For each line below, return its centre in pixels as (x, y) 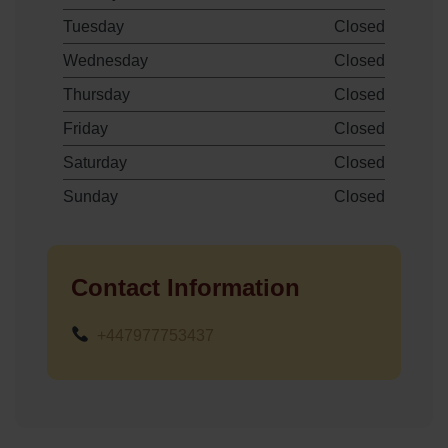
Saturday (95, 162)
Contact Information (185, 287)
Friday (85, 128)
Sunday (90, 196)
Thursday (96, 94)
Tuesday (93, 26)
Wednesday (105, 60)
